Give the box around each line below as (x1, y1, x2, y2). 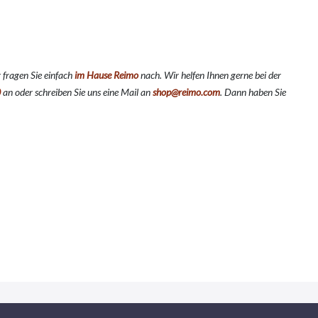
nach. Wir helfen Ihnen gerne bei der (138, 69, 281, 82)
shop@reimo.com (153, 86, 220, 99)
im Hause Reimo (75, 69, 138, 82)
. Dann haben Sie (220, 86, 286, 99)
